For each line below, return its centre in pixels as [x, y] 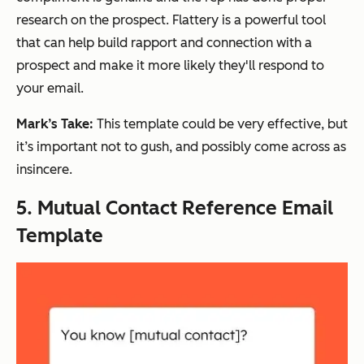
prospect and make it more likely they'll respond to [170, 65]
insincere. [44, 169]
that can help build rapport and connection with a [164, 42]
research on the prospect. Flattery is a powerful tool [171, 19]
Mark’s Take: [56, 123]
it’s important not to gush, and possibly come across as [181, 146]
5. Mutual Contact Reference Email [175, 207]
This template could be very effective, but [222, 123]
